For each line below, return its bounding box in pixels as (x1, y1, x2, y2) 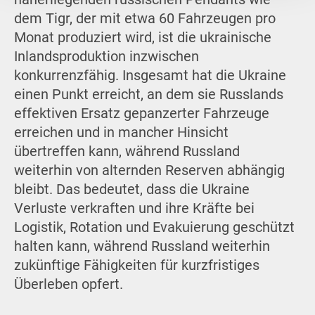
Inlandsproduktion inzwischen (13, 49, 199, 65)
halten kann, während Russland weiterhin (13, 238, 270, 255)
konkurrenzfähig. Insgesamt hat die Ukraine (13, 67, 286, 84)
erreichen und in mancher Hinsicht (13, 124, 229, 141)
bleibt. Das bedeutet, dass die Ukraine (13, 181, 250, 198)
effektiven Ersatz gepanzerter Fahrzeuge (13, 105, 269, 122)
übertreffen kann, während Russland (13, 143, 240, 160)
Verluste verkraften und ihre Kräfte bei (13, 200, 255, 217)
